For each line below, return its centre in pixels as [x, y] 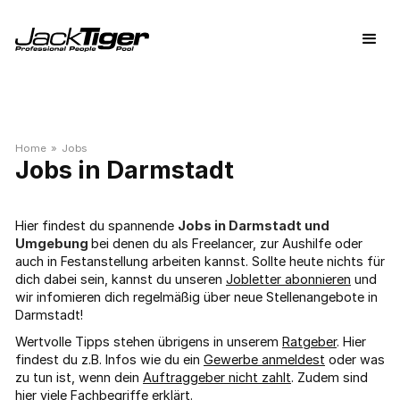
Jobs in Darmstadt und [254, 225]
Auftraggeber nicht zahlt [217, 377]
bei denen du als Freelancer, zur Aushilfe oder [227, 243]
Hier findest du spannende [96, 225]
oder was [355, 359]
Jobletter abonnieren [288, 279]
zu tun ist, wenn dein [79, 377]
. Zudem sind [329, 377]
